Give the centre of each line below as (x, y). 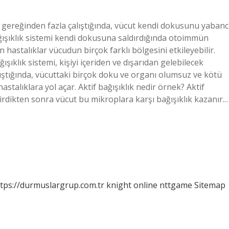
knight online (132, 185)
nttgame (176, 185)
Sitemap (210, 185)
